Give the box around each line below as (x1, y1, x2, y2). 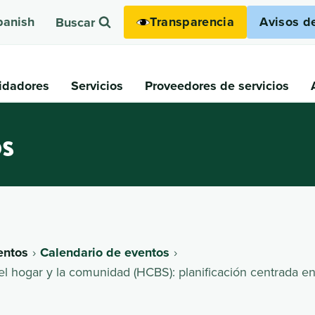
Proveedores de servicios (144, 76, 289, 95)
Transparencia (150, 12, 235, 31)
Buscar (55, 13, 95, 32)
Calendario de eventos (40, 243, 170, 262)
